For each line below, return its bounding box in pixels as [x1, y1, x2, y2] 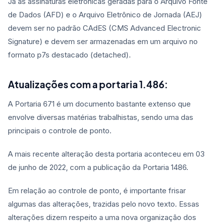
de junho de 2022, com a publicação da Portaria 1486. [8, 163, 190, 172]
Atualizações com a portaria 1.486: [8, 78, 168, 91]
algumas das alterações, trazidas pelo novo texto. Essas [8, 199, 199, 209]
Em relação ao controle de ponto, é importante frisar [8, 186, 186, 196]
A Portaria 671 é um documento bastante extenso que [8, 99, 191, 109]
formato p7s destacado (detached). [8, 50, 131, 60]
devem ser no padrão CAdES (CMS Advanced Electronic [8, 23, 201, 33]
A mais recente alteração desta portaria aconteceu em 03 [8, 149, 205, 159]
